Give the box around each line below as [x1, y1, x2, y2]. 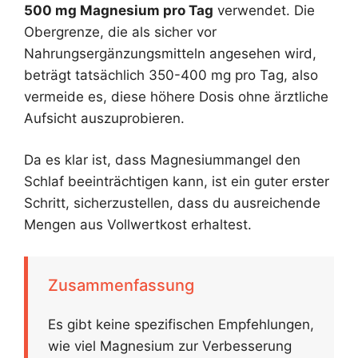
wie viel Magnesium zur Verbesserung [48, 337, 292, 354]
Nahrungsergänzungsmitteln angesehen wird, [24, 45, 316, 62]
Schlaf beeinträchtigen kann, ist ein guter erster [24, 173, 329, 190]
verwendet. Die [213, 2, 315, 18]
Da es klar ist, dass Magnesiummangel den [24, 152, 300, 169]
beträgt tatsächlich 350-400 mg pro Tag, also [24, 66, 318, 83]
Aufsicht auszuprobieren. [24, 109, 185, 126]
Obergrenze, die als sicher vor [24, 23, 217, 40]
